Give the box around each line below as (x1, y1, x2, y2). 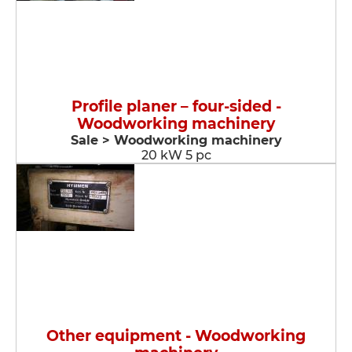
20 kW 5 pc (141, 148, 211, 163)
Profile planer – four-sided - (71, 97, 281, 115)
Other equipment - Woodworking (46, 327, 306, 345)
